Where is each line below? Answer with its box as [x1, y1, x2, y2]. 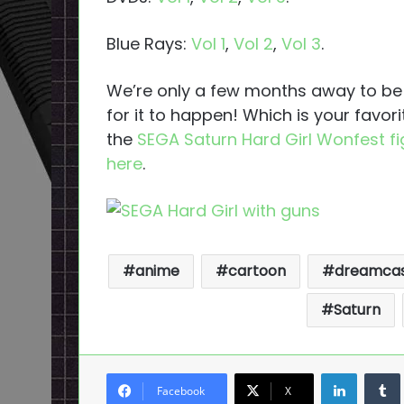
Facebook [157, 382, 205, 399]
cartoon [227, 260, 286, 281]
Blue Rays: [106, 32, 191, 55]
